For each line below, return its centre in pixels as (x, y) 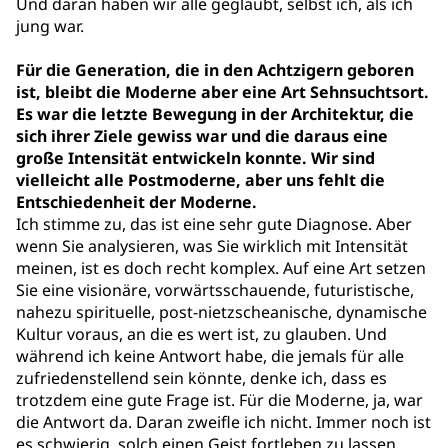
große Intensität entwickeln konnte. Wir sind (195, 158)
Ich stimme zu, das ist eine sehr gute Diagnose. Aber (214, 224)
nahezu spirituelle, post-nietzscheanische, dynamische (221, 312)
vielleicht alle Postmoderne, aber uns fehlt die (200, 180)
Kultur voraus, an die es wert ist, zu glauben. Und (201, 334)
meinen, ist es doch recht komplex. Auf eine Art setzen (221, 268)
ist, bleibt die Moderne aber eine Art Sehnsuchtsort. (222, 92)
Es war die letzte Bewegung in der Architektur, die (215, 114)
